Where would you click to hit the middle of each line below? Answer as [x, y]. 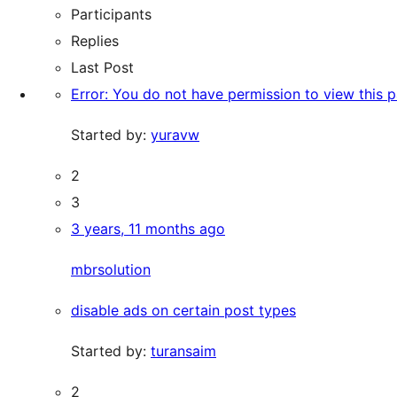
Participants [111, 14]
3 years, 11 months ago [148, 229]
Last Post [102, 67]
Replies [95, 41]
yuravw [175, 135]
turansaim [183, 351]
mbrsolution [111, 269]
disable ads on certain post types [183, 310]
